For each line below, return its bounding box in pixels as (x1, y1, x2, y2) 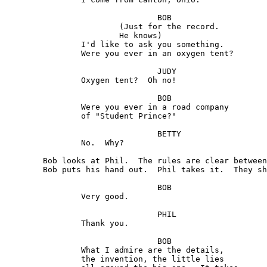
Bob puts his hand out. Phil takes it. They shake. (5, 165, 43, 175)
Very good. (5, 192, 81, 201)
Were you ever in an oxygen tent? (5, 49, 81, 58)
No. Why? (5, 138, 81, 148)
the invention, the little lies (5, 254, 81, 264)
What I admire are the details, (5, 246, 81, 255)
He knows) (5, 31, 119, 41)
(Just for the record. (5, 22, 119, 32)
